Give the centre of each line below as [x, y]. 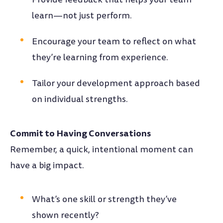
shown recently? [66, 216]
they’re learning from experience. [112, 58]
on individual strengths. [80, 100]
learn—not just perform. [82, 16]
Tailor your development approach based [116, 84]
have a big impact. [47, 166]
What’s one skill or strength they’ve [105, 200]
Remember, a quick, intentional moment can [102, 150]
